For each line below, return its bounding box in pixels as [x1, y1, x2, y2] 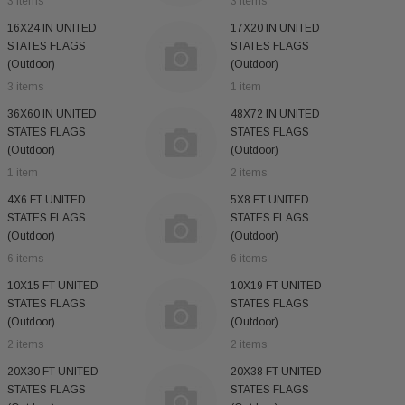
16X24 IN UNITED [7, 21, 97, 34]
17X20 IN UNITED [230, 21, 320, 34]
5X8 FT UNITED [230, 193, 309, 206]
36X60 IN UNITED [7, 107, 97, 120]
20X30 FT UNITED [7, 364, 99, 378]
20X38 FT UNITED [230, 364, 322, 378]
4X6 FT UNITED [7, 193, 86, 206]
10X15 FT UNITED [7, 278, 99, 292]
